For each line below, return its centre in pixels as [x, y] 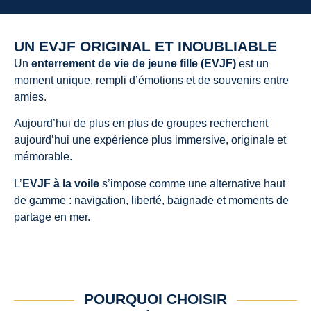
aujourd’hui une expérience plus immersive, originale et [150, 140]
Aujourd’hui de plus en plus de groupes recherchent [141, 124]
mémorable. [43, 157]
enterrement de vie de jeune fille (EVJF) [134, 63]
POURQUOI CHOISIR [155, 299]
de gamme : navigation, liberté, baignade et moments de [151, 200]
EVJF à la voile [61, 183]
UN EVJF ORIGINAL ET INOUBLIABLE [145, 46]
